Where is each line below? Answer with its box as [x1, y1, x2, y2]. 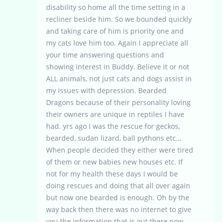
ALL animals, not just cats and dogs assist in [46, 74, 192, 84]
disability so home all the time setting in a [46, 2, 185, 12]
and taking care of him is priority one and [46, 26, 184, 36]
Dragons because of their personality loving [46, 98, 191, 108]
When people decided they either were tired [46, 145, 193, 155]
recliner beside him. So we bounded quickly [46, 14, 192, 24]
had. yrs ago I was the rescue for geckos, [46, 121, 180, 131]
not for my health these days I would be [46, 169, 178, 179]
